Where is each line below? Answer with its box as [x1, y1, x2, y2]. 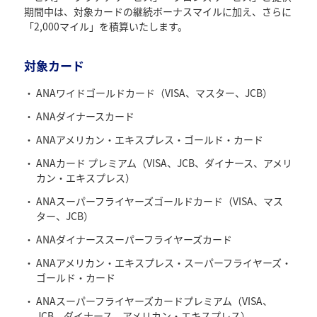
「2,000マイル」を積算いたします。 [24, 18, 188, 33]
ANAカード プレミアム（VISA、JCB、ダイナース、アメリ [36, 155, 293, 170]
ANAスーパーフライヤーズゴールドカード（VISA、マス [36, 193, 284, 208]
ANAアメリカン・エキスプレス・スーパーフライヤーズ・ [36, 255, 292, 270]
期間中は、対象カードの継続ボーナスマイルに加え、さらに [24, 4, 292, 18]
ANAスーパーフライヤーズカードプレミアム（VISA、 [36, 293, 273, 308]
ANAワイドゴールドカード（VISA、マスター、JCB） [36, 85, 273, 100]
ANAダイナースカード [36, 108, 135, 123]
